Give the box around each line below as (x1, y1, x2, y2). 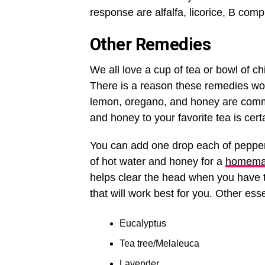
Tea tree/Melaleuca (119, 238, 199, 249)
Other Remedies (90, 34, 211, 55)
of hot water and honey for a (90, 156, 225, 168)
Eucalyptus (119, 218, 166, 229)
